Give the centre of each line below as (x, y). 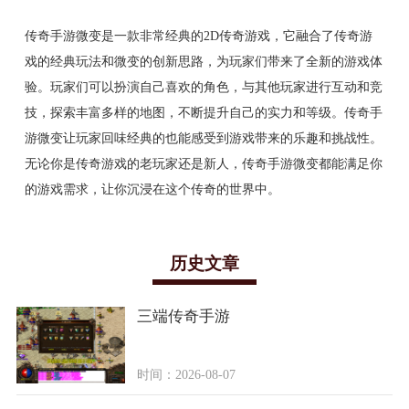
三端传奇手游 (183, 317)
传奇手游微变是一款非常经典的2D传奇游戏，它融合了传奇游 (198, 36)
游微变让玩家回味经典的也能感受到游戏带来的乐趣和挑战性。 (203, 138)
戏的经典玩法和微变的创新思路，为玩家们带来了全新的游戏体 (203, 62)
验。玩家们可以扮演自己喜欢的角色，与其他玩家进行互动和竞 (203, 87)
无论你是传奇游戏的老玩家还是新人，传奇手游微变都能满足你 (203, 164)
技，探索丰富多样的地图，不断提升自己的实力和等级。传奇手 (203, 113)
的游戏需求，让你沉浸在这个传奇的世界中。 (152, 189)
